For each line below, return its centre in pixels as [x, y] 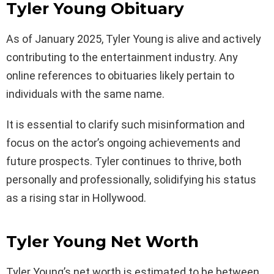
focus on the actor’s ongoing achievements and [123, 143]
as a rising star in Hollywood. [76, 198]
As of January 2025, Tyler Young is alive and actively [134, 39]
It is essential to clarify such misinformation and [125, 124]
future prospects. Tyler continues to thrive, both [124, 161]
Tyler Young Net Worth [102, 241]
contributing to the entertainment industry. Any [122, 57]
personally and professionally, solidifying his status [131, 179]
